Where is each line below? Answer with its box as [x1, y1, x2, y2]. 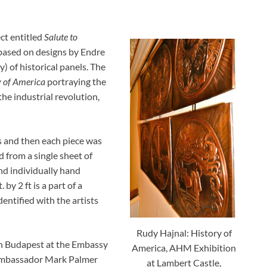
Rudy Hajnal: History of [136, 226, 232, 238]
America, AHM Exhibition [132, 241, 236, 253]
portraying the [45, 75, 106, 87]
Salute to [44, 30, 77, 42]
